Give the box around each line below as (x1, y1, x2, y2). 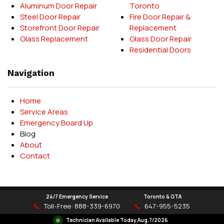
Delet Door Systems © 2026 (63, 194, 161, 205)
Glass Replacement (20, 33, 88, 44)
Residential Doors (129, 44, 191, 55)
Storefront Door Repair (20, 22, 99, 33)
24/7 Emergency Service (46, 193, 108, 200)
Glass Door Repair (129, 33, 191, 44)
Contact (20, 150, 50, 161)
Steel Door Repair (20, 11, 80, 22)
